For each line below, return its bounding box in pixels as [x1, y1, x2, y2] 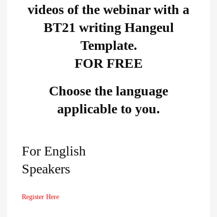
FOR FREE [74, 56, 143, 71]
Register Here [22, 193, 59, 201]
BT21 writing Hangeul [43, 20, 174, 35]
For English [22, 143, 86, 158]
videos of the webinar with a [28, 2, 189, 17]
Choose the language [49, 83, 168, 98]
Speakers [22, 161, 70, 176]
